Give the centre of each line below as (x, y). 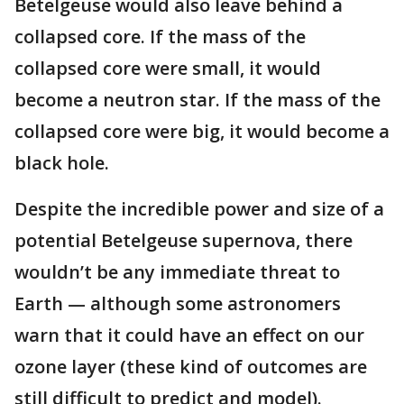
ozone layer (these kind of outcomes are (191, 366)
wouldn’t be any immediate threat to (177, 271)
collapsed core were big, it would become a (202, 131)
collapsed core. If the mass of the (160, 36)
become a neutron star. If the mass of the (197, 99)
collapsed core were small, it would (168, 68)
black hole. (62, 162)
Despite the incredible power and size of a (199, 208)
